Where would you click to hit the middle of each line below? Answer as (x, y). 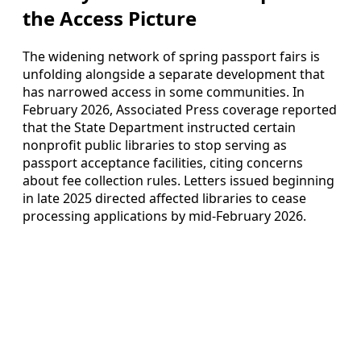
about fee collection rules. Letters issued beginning (178, 181)
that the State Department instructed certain (159, 128)
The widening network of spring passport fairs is (171, 57)
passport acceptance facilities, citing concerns (163, 163)
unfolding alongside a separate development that (174, 75)
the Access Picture (110, 19)
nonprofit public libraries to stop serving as (155, 145)
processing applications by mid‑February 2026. (164, 216)
